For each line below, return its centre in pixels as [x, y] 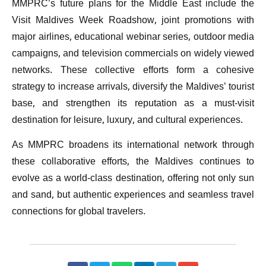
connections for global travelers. [79, 213]
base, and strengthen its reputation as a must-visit [133, 104]
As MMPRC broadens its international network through [133, 146]
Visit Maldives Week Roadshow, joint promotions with [133, 21]
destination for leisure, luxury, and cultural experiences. [127, 121]
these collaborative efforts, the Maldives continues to [133, 163]
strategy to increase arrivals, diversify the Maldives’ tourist [133, 87]
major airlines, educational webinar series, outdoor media [133, 37]
